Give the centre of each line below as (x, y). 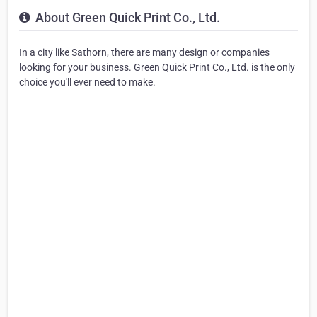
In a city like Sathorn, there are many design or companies (144, 52)
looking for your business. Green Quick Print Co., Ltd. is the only (157, 67)
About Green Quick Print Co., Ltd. (126, 17)
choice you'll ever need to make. (87, 82)
